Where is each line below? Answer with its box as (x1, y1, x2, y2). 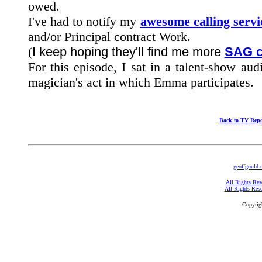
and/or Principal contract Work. (27, 29, 191, 44)
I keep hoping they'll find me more (32, 44, 225, 59)
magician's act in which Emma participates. (27, 75, 254, 89)
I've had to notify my (27, 14, 140, 29)
